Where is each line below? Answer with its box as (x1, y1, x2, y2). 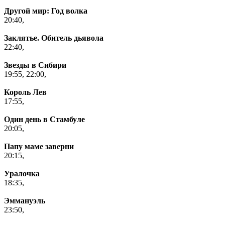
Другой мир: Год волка (4, 7, 87, 16)
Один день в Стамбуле (4, 115, 85, 124)
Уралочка (4, 169, 40, 178)
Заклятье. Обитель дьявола (4, 34, 103, 43)
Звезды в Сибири (4, 61, 66, 70)
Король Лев (4, 88, 47, 97)
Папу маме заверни (4, 142, 74, 151)
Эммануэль (4, 196, 45, 205)
